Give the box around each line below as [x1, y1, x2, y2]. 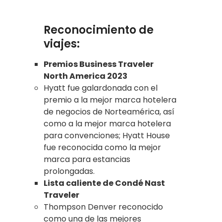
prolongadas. [44, 166, 95, 177]
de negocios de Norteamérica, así [44, 106, 174, 118]
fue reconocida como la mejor [44, 142, 161, 154]
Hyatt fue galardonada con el [44, 82, 158, 94]
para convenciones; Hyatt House [44, 130, 170, 142]
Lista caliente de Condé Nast [44, 177, 165, 189]
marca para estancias [44, 154, 130, 166]
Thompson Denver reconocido [44, 201, 163, 213]
